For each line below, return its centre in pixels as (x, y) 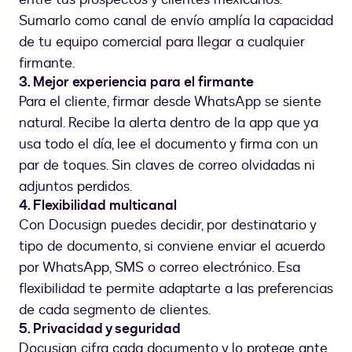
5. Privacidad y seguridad (100, 329)
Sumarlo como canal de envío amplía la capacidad (176, 21)
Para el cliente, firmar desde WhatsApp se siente (170, 102)
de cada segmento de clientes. (115, 310)
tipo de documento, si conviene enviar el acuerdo (172, 247)
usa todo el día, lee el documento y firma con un (169, 145)
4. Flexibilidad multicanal (98, 206)
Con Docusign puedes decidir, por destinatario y (167, 225)
